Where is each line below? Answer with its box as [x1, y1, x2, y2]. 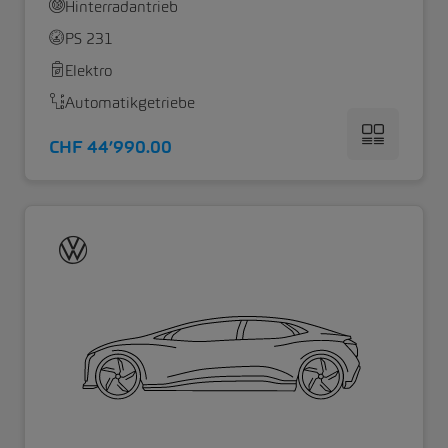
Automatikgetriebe [65, 93, 195, 111]
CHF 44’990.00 [49, 136, 172, 157]
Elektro [65, 61, 112, 79]
